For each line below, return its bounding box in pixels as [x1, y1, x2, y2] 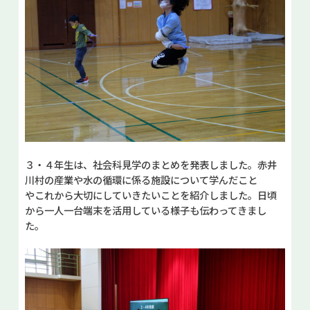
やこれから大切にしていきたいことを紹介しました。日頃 [24, 188, 277, 203]
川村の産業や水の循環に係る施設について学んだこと [24, 172, 257, 188]
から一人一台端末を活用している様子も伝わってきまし [24, 203, 266, 218]
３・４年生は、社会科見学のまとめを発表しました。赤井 [24, 157, 277, 172]
